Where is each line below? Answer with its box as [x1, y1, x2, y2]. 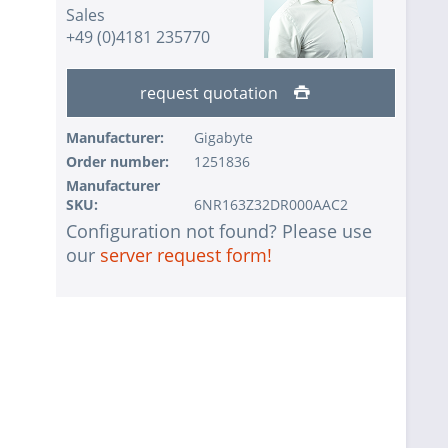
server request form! [100, 243, 272, 268]
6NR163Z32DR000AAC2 [193, 195, 348, 215]
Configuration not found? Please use [66, 219, 372, 244]
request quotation [140, 82, 282, 105]
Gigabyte [193, 128, 253, 148]
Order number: [66, 152, 169, 172]
